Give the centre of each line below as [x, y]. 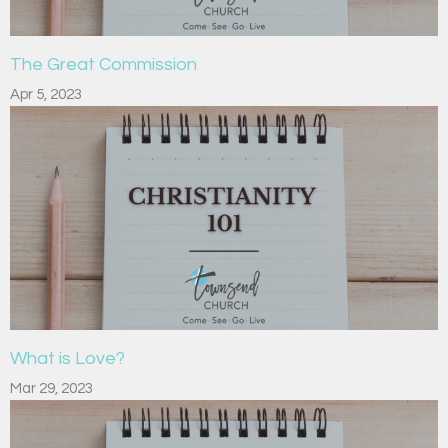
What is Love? [67, 358]
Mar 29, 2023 [51, 388]
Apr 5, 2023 [46, 94]
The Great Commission [103, 64]
